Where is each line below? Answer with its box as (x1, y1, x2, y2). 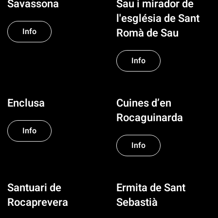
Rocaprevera (7, 195, 68, 210)
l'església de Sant (116, 11, 200, 26)
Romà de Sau (116, 25, 179, 41)
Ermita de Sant (116, 180, 185, 196)
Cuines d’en (116, 95, 171, 111)
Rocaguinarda (116, 110, 183, 126)
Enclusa (7, 95, 45, 111)
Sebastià (116, 195, 158, 210)
